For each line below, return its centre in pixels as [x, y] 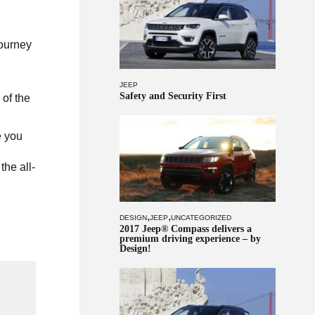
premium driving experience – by [190, 239]
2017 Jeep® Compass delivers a [185, 229]
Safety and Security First [173, 96]
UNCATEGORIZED [201, 218]
